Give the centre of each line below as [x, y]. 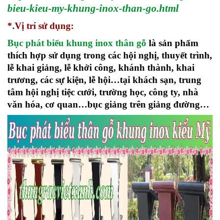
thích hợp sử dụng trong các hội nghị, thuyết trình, [110, 55]
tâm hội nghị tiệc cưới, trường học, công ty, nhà [103, 92]
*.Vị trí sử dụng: [41, 26]
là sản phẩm [174, 43]
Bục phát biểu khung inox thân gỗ [77, 43]
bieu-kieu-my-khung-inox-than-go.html [93, 8]
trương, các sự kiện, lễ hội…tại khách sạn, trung [104, 80]
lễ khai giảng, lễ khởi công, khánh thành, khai [101, 67]
